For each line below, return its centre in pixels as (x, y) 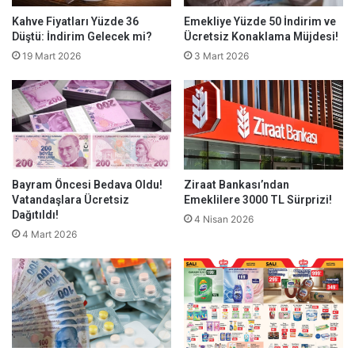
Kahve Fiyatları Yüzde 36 (75, 21)
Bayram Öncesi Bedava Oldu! (87, 184)
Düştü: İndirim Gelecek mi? (82, 36)
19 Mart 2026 (52, 55)
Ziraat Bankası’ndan (237, 184)
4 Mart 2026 (50, 234)
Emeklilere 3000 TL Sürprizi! (258, 199)
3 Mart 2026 (221, 55)
